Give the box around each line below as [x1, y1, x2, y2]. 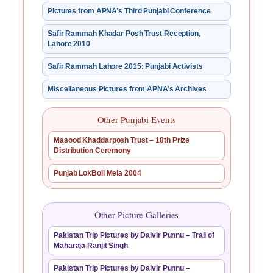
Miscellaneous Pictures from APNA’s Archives [48, 85, 207, 94]
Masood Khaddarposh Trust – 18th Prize [54, 136, 190, 145]
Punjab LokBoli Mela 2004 [54, 169, 141, 178]
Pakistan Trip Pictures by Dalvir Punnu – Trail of [54, 231, 215, 240]
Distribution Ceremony [54, 146, 131, 155]
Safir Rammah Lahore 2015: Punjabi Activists [48, 62, 203, 71]
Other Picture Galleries [94, 208, 179, 221]
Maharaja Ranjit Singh [54, 241, 128, 250]
